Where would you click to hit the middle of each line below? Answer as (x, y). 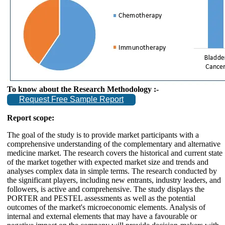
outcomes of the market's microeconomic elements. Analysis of (106, 207)
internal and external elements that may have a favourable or (102, 216)
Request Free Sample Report (71, 99)
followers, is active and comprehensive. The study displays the (106, 189)
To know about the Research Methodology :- (83, 89)
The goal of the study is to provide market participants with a (103, 135)
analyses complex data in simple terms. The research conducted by (112, 171)
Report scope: (31, 118)
